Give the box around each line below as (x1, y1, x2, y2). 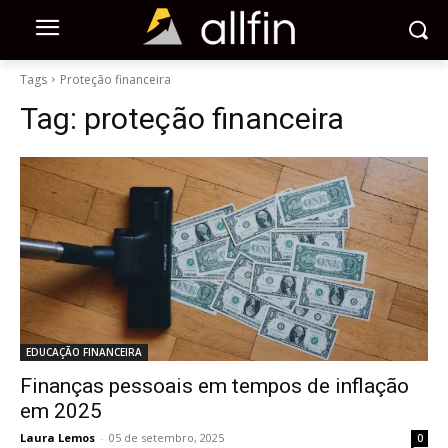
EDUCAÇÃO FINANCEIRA (26, 344, 142, 359)
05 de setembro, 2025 (109, 429, 224, 445)
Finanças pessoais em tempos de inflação (20, 373, 409, 398)
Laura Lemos (20, 429, 95, 445)
